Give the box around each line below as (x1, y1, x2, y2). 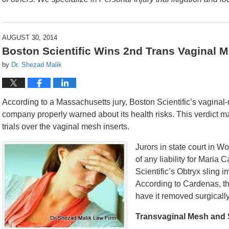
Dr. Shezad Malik (11, 61, 62, 68)
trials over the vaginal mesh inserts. (2, 122, 129, 131)
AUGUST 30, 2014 (2, 34, 57, 41)
